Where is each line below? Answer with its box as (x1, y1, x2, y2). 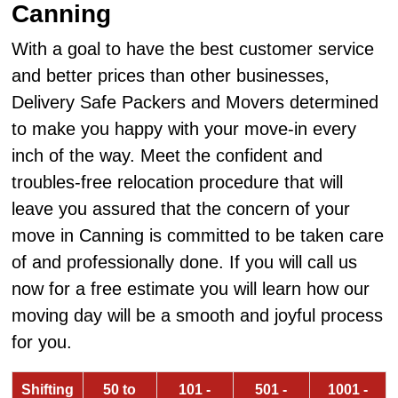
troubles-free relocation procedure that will (11, 172, 343, 193)
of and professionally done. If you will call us (11, 252, 357, 273)
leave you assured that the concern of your (11, 199, 350, 219)
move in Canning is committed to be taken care (11, 226, 384, 246)
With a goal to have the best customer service (11, 39, 374, 60)
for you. (11, 332, 72, 353)
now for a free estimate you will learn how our (11, 279, 370, 299)
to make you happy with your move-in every (11, 119, 356, 139)
